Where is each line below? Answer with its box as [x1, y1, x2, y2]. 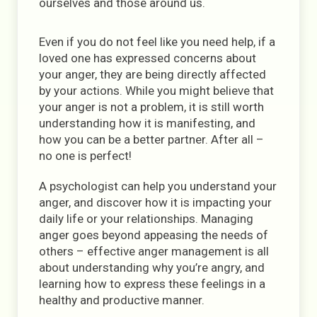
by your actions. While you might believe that [39, 83, 274, 98]
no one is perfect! [39, 149, 132, 163]
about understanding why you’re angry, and [39, 260, 265, 275]
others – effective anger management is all [39, 244, 269, 258]
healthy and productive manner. [39, 293, 204, 307]
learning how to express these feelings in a [39, 277, 265, 291]
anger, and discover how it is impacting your [39, 195, 272, 209]
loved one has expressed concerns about [39, 51, 256, 65]
